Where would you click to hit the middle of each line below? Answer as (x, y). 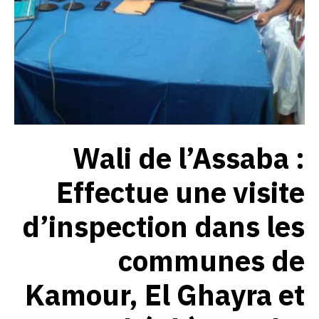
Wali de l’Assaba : (189, 159)
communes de (211, 262)
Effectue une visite (181, 194)
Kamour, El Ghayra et (165, 296)
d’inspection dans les (163, 228)
